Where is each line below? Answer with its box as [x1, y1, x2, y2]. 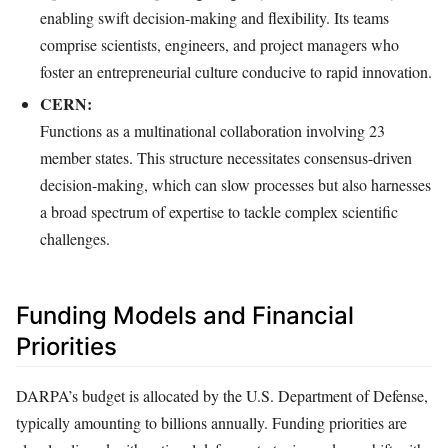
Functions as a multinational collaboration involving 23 [40, 119, 385, 141]
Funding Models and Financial [16, 300, 354, 330]
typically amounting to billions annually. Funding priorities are [16, 412, 407, 434]
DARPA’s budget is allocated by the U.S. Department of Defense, [16, 385, 428, 407]
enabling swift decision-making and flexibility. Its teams [40, 7, 389, 29]
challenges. [40, 227, 110, 249]
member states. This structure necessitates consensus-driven [40, 146, 412, 168]
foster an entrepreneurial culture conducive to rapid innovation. [40, 61, 432, 83]
